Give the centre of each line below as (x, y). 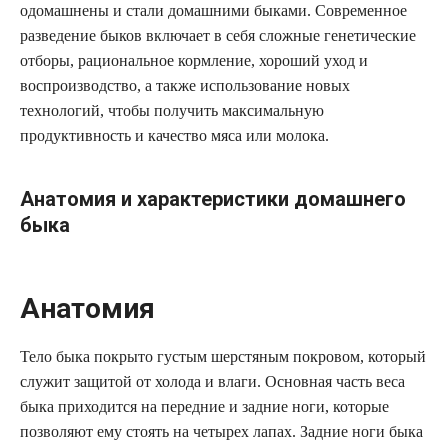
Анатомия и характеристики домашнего (213, 199)
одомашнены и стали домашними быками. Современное (213, 11)
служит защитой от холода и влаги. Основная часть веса (212, 382)
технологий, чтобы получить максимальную (172, 111)
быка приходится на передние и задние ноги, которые (204, 407)
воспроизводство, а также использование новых (185, 86)
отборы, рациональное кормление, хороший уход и (194, 61)
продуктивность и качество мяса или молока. (174, 136)
